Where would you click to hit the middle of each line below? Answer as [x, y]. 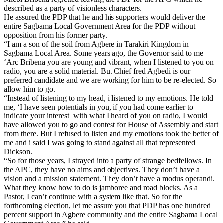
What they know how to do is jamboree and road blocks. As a [101, 187]
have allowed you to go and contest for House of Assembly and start [111, 124]
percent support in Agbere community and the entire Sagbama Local [111, 214]
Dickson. [18, 151]
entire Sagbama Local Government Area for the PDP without [100, 26]
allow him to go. [30, 89]
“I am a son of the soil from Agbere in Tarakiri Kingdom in [96, 44]
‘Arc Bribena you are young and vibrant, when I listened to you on [109, 62]
